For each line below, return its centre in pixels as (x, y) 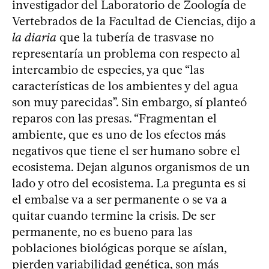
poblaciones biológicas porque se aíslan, (119, 248)
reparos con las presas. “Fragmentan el (114, 118)
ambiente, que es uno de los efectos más (119, 134)
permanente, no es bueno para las (102, 231)
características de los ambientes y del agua (125, 86)
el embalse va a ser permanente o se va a (119, 199)
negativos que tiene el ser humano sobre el (126, 150)
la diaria (34, 37)
